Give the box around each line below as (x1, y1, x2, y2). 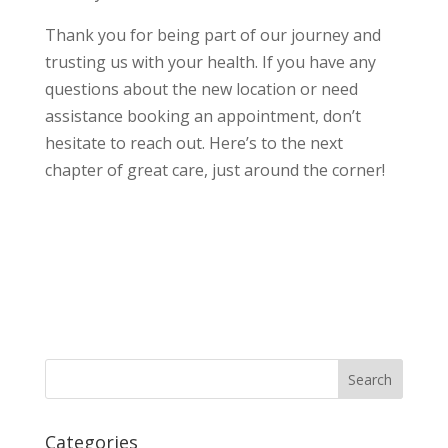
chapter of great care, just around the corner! (44, 159, 385, 182)
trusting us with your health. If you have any (44, 51, 376, 74)
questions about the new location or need (44, 78, 358, 101)
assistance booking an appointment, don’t (44, 105, 361, 128)
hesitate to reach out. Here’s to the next (44, 132, 343, 155)
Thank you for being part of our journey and (44, 24, 381, 47)
